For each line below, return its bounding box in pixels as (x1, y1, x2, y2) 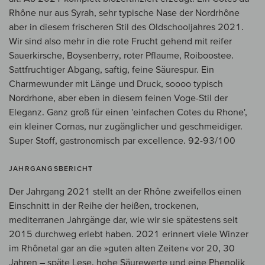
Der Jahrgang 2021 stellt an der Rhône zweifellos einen (9, 186, 241, 197)
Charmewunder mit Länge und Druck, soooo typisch (9, 78, 223, 89)
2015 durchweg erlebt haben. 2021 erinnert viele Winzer (9, 228, 248, 240)
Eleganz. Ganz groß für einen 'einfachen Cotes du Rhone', (9, 106, 247, 118)
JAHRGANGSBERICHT (9, 164, 93, 173)
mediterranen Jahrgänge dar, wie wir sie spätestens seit (9, 214, 238, 225)
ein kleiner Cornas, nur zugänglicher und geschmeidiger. (9, 121, 243, 132)
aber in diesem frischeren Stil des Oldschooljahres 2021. (9, 21, 244, 33)
